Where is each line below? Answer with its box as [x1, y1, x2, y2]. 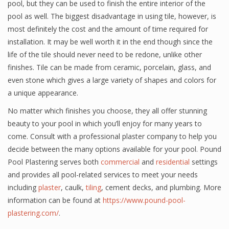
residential [156, 157, 190, 167]
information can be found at [8, 195, 103, 205]
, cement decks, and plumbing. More [101, 182, 221, 192]
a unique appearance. [8, 88, 78, 98]
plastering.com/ [8, 208, 59, 218]
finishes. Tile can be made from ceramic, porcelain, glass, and [8, 62, 211, 72]
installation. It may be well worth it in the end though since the [8, 37, 213, 47]
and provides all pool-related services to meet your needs [8, 170, 198, 179]
